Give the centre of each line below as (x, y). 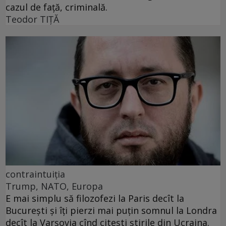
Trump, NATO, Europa (54, 186)
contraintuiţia (35, 174)
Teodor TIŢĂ (32, 19)
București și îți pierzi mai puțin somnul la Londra (111, 210)
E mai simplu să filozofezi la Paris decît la (95, 198)
